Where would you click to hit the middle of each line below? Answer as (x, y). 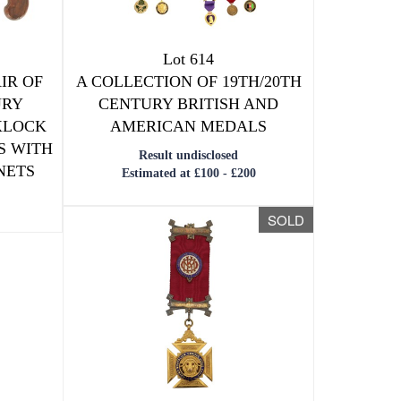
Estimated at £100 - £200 (188, 173)
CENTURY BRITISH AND (189, 104)
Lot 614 (189, 59)
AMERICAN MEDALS (189, 126)
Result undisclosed (189, 155)
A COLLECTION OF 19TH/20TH (188, 81)
